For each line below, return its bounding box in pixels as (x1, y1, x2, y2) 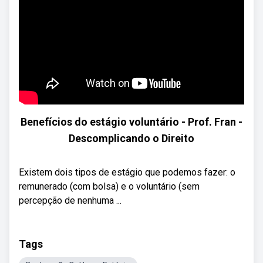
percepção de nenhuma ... (19, 195, 122, 206)
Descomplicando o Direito (69, 132, 194, 144)
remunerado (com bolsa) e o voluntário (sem (19, 181, 200, 192)
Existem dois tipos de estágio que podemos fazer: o (19, 167, 235, 178)
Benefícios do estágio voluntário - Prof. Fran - (21, 116, 242, 128)
